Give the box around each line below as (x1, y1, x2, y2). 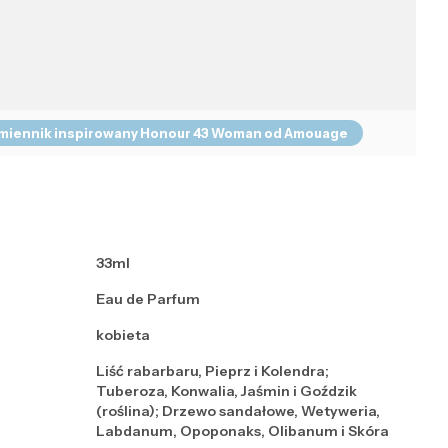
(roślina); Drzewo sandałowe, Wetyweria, (96, 402, 380, 421)
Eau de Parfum (96, 290, 200, 309)
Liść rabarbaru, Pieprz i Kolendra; (96, 362, 329, 381)
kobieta (96, 326, 150, 345)
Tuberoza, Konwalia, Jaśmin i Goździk (96, 382, 357, 401)
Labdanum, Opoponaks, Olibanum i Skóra (96, 422, 389, 441)
